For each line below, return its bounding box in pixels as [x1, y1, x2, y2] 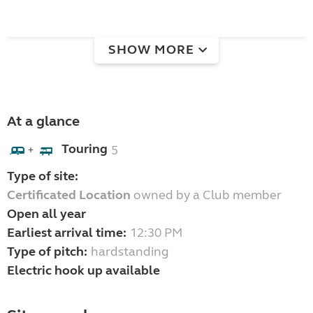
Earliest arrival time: [7, 225, 126, 241]
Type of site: [7, 168, 78, 184]
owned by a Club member [131, 187, 282, 203]
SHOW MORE [108, 41, 194, 57]
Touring [61, 141, 108, 157]
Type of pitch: [7, 244, 87, 260]
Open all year [7, 206, 86, 222]
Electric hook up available [7, 263, 160, 279]
